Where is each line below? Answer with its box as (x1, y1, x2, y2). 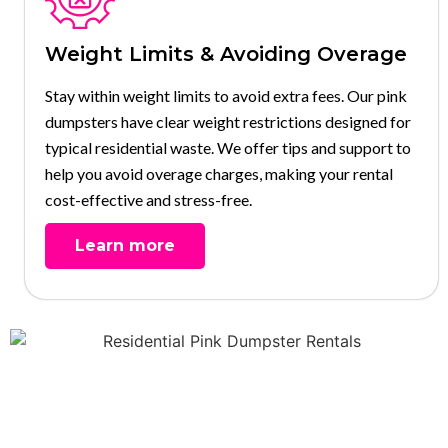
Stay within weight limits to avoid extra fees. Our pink (45, 85, 407, 105)
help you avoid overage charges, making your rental (45, 163, 393, 183)
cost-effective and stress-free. (45, 189, 252, 209)
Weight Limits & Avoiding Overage (45, 41, 407, 66)
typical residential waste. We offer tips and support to (45, 137, 411, 157)
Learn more (75, 235, 175, 255)
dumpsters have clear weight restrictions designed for (45, 111, 411, 131)
